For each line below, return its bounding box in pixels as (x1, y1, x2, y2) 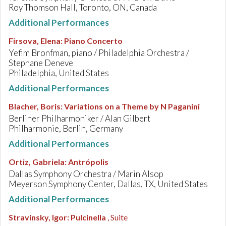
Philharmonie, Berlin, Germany (9, 123, 123, 134)
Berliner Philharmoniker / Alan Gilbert (9, 113, 150, 124)
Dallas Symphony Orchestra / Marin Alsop (9, 168, 163, 179)
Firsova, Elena (9, 36, 61, 45)
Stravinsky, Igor (9, 212, 67, 222)
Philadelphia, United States (9, 68, 109, 78)
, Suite (107, 212, 128, 222)
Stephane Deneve (9, 58, 73, 68)
